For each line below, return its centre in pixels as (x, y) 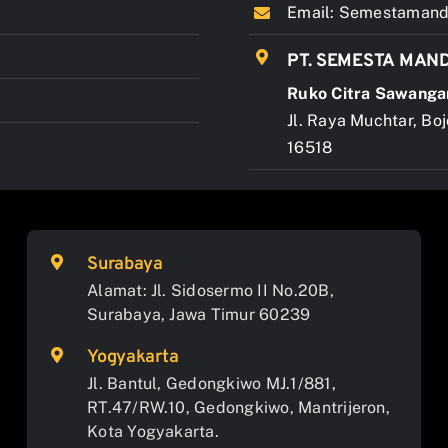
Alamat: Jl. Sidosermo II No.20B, (210, 290)
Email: (313, 12)
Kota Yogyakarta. (153, 431)
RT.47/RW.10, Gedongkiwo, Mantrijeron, (238, 407)
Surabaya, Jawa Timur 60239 (199, 314)
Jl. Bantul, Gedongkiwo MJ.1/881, (211, 383)
